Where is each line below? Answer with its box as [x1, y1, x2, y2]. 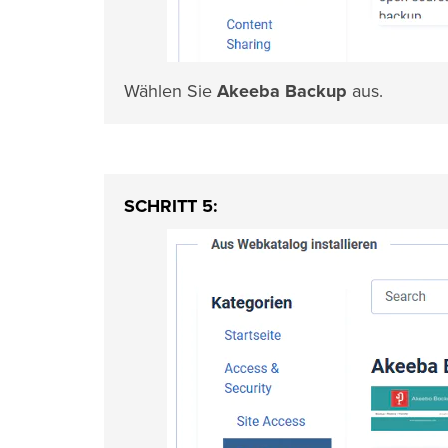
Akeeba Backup [217, 80, 347, 102]
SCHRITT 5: [124, 195, 218, 217]
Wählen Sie [124, 80, 217, 102]
